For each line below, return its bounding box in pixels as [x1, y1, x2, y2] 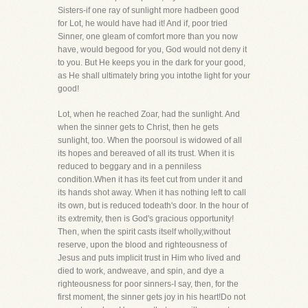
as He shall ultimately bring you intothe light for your [58, 71, 250, 80]
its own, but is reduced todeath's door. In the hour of [58, 201, 248, 210]
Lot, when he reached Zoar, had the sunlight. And [58, 109, 240, 119]
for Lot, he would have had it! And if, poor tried [58, 19, 228, 28]
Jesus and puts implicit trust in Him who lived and [58, 253, 241, 263]
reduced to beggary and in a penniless [58, 162, 201, 171]
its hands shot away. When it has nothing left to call [58, 188, 246, 197]
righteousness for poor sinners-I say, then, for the [58, 279, 239, 289]
